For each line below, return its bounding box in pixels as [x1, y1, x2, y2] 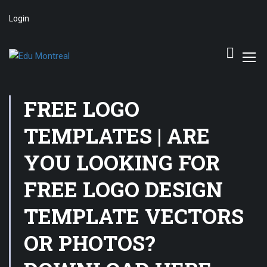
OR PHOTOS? [24, 229, 155, 256]
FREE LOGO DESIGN [24, 175, 223, 203]
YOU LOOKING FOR [24, 148, 220, 176]
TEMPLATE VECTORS [24, 202, 244, 229]
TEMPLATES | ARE [24, 122, 210, 149]
